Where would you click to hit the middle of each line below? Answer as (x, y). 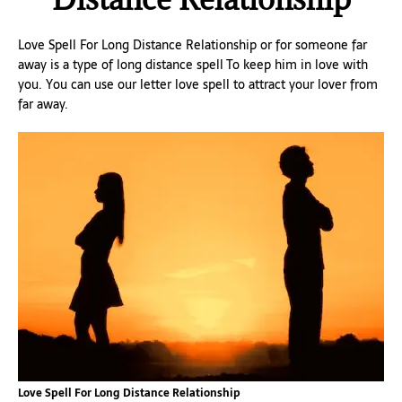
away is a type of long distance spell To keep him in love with (193, 65)
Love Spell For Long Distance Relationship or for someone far (192, 45)
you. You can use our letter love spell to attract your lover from (198, 84)
